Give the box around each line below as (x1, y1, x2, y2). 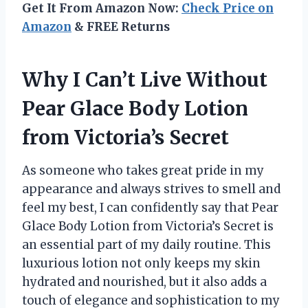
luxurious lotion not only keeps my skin (22, 256, 261, 272)
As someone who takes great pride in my (22, 163, 264, 179)
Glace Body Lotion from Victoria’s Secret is (22, 219, 274, 234)
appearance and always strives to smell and (22, 181, 280, 197)
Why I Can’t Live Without (22, 67, 267, 93)
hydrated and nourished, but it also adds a (22, 274, 267, 290)
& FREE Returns (71, 19, 170, 35)
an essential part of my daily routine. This (22, 237, 271, 253)
